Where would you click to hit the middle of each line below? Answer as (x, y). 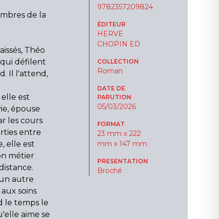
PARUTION (114, 97)
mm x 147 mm (122, 144)
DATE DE (111, 88)
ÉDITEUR (111, 24)
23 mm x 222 (119, 133)
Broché (110, 171)
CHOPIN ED (119, 44)
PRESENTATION (123, 161)
